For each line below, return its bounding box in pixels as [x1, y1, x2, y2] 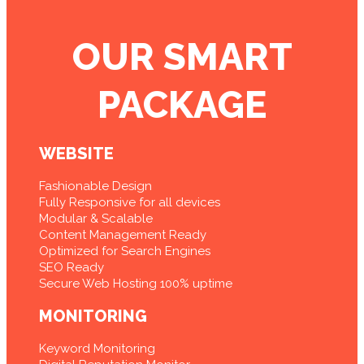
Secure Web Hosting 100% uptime [39, 276, 232, 292]
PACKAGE [97, 83, 266, 128]
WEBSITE [39, 144, 114, 164]
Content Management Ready [39, 227, 206, 243]
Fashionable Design [39, 179, 152, 194]
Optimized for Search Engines [39, 244, 210, 259]
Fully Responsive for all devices [39, 195, 220, 210]
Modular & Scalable [39, 211, 153, 227]
